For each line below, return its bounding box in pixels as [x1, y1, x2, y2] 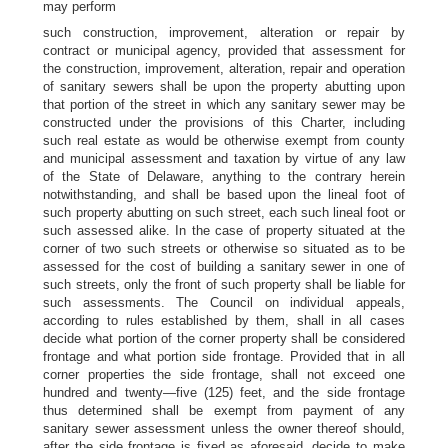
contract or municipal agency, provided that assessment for [43, 43, 405, 58]
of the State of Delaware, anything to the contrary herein [43, 169, 405, 184]
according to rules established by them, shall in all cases [43, 313, 405, 328]
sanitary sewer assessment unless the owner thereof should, [43, 421, 405, 436]
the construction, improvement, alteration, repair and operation [43, 61, 405, 76]
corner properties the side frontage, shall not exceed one [43, 367, 405, 382]
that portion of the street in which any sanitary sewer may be [43, 97, 405, 112]
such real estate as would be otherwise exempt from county [43, 133, 405, 148]
